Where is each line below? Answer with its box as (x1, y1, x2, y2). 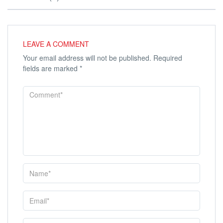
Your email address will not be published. (23, 52, 151, 63)
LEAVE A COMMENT (23, 38, 89, 49)
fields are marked (23, 63, 80, 73)
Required (151, 52, 182, 63)
